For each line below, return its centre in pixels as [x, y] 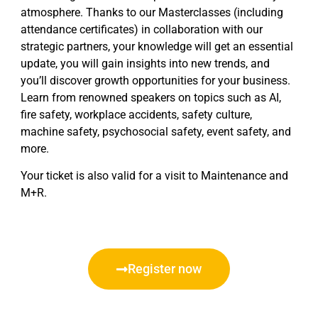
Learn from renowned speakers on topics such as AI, [151, 97]
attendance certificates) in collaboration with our [142, 29]
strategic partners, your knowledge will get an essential [157, 46]
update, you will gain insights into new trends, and [145, 63]
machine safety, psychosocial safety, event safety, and [156, 131]
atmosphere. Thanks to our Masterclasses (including [152, 12]
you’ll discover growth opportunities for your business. [155, 80]
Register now [165, 268]
